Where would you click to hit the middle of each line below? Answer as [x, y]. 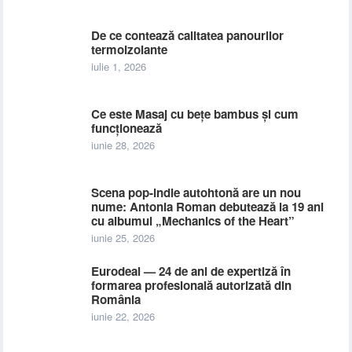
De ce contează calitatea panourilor [188, 35]
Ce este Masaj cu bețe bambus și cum [195, 114]
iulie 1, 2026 [119, 66]
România [116, 299]
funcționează [127, 128]
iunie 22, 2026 [123, 316]
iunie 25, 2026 [123, 238]
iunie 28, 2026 [123, 145]
